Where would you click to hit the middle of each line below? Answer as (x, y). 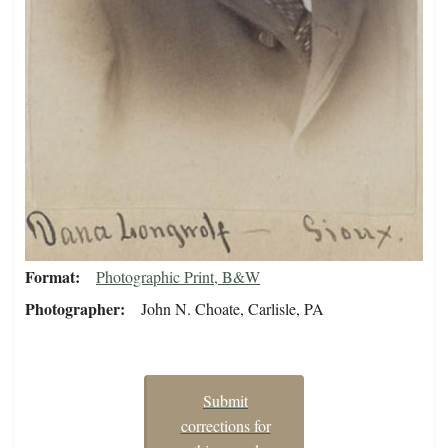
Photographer (72, 309)
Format (50, 277)
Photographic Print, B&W (178, 277)
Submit (225, 401)
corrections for (225, 426)
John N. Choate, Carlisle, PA (232, 309)
